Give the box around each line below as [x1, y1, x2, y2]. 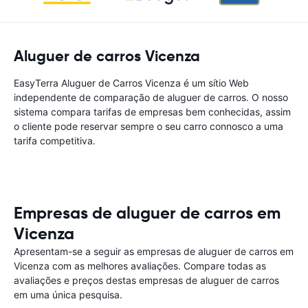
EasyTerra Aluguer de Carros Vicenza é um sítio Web [14, 77, 249, 89]
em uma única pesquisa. [14, 289, 122, 300]
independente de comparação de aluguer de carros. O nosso [14, 91, 288, 103]
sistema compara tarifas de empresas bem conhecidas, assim [14, 106, 291, 118]
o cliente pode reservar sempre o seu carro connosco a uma [14, 120, 283, 132]
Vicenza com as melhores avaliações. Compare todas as [14, 260, 266, 272]
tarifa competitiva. [14, 135, 96, 146]
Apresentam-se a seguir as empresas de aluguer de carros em [14, 245, 294, 257]
